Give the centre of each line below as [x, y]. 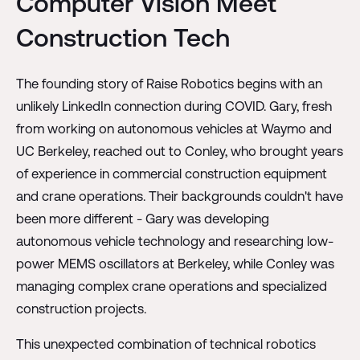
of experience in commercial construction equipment [171, 173]
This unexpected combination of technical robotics [166, 344]
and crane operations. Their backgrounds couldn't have [179, 196]
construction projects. [81, 308]
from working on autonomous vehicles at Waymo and [174, 128]
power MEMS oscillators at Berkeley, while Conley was [175, 263]
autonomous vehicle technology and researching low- [174, 241]
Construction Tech [123, 37]
